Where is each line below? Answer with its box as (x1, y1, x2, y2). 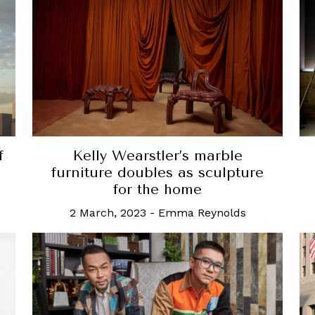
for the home (113, 181, 202, 198)
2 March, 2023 (69, 205, 146, 219)
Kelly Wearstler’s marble (72, 147, 243, 164)
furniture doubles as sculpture (51, 164, 264, 181)
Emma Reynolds (157, 205, 246, 219)
